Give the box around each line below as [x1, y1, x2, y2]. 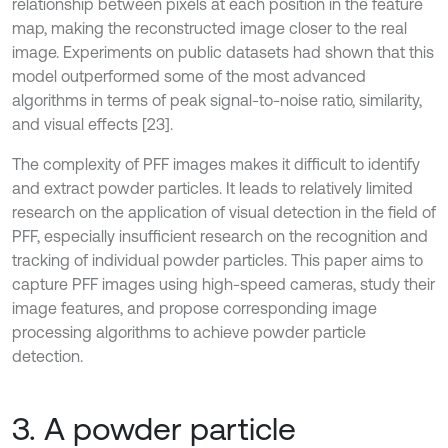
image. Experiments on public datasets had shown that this [12, 43, 434, 61]
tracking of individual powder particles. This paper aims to [12, 251, 423, 269]
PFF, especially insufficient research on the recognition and [12, 227, 428, 245]
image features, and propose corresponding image [12, 299, 377, 317]
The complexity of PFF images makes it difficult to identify [12, 155, 420, 173]
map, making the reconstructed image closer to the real [12, 19, 407, 37]
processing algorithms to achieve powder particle [12, 323, 366, 341]
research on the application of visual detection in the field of [12, 203, 436, 221]
